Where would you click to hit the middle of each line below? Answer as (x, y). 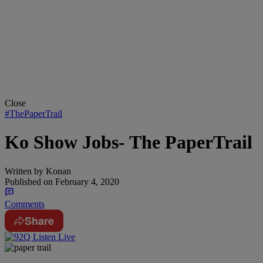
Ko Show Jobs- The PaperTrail (129, 142)
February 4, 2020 (86, 181)
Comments (25, 204)
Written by (24, 171)
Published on (29, 181)
